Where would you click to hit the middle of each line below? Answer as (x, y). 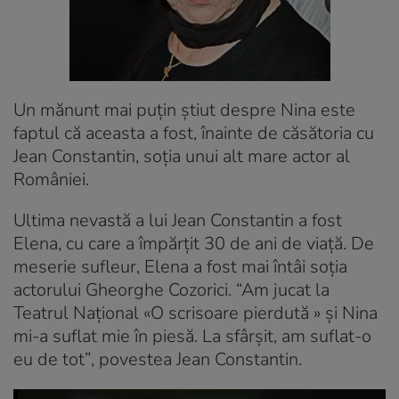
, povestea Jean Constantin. (196, 359)
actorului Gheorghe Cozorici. (122, 289)
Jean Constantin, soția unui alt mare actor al (182, 156)
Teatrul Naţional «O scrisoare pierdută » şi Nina (195, 313)
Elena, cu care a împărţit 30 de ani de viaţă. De (194, 243)
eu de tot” (52, 359)
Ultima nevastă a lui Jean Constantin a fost (178, 220)
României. (51, 179)
